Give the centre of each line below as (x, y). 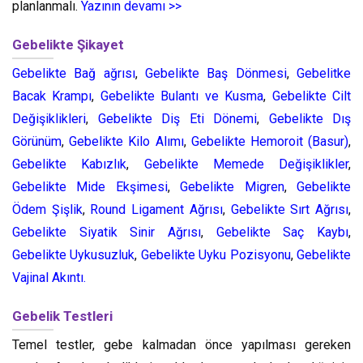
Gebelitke (324, 73)
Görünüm (37, 141)
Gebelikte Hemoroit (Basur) (270, 141)
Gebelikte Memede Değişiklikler (246, 164)
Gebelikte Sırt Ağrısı (290, 209)
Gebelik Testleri (62, 316)
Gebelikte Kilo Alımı (126, 141)
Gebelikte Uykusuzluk (74, 255)
